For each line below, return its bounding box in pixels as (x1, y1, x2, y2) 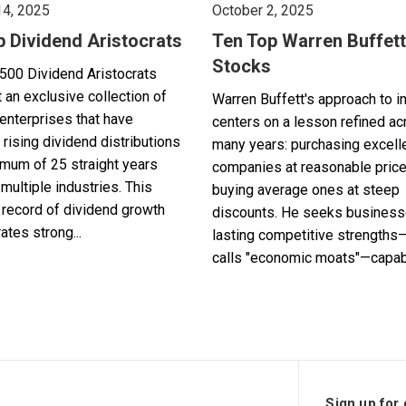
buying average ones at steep (212, 181, 400, 198)
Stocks (212, 55, 271, 77)
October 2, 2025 (212, 2, 314, 19)
